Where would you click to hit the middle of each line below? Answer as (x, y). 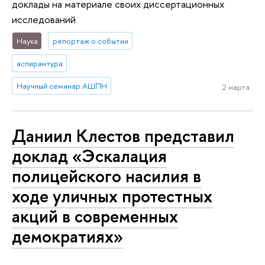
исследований (44, 20)
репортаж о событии (90, 41)
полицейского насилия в (106, 176)
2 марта (236, 87)
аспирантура (39, 64)
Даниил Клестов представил (123, 136)
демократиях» (67, 237)
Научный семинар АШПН (62, 86)
